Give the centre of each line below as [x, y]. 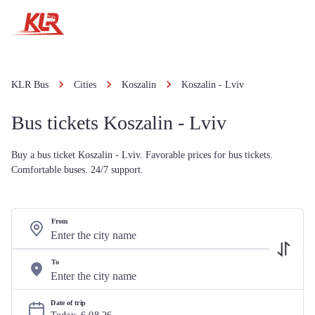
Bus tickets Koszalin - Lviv [119, 123]
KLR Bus [30, 85]
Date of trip [69, 303]
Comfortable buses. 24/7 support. [77, 170]
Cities [85, 85]
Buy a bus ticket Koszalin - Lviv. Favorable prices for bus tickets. [142, 155]
